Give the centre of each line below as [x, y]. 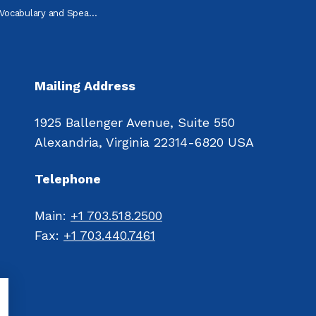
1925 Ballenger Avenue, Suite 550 [135, 122]
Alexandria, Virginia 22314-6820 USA [144, 142]
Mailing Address [85, 86]
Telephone [68, 179]
